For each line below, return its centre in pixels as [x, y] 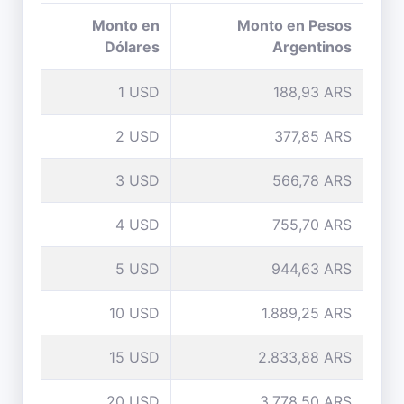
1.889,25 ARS [307, 313]
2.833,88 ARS [305, 357]
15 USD [134, 357]
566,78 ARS [312, 180]
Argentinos [312, 47]
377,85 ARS [313, 136]
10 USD [134, 313]
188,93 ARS [312, 92]
